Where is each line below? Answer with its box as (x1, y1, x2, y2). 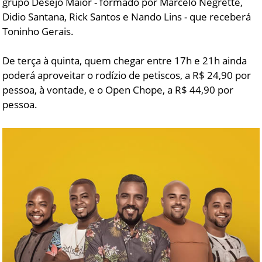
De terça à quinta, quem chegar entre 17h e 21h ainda (2, 53, 247, 67)
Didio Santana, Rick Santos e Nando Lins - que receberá (2, 9, 251, 23)
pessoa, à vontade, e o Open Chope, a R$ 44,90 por (2, 82, 234, 96)
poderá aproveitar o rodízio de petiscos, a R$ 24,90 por (2, 68, 251, 82)
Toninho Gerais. (2, 24, 74, 38)
